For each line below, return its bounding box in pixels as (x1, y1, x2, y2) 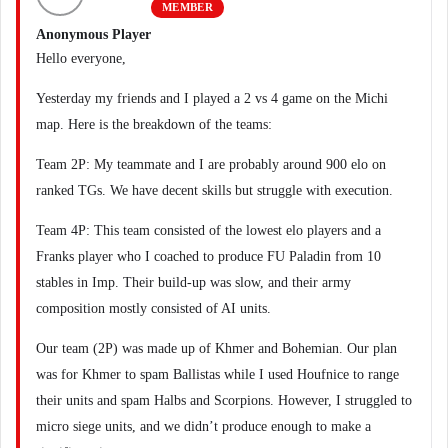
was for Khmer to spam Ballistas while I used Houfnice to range (36, 367, 399, 382)
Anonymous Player (36, 27, 151, 42)
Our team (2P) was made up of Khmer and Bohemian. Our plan (36, 341, 397, 356)
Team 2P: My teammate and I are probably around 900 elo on (36, 157, 386, 172)
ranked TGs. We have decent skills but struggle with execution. (36, 183, 393, 198)
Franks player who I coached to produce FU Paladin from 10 (36, 249, 381, 264)
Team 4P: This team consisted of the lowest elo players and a (36, 223, 381, 238)
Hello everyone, (36, 51, 126, 66)
